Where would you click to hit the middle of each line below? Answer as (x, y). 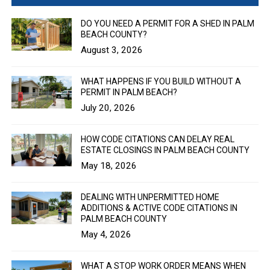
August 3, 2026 (112, 50)
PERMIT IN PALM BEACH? (129, 92)
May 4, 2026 (106, 234)
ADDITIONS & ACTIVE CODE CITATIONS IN (159, 208)
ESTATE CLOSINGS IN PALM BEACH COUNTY (165, 150)
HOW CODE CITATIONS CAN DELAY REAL (158, 139)
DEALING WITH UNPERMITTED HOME (150, 197)
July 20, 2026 (108, 108)
